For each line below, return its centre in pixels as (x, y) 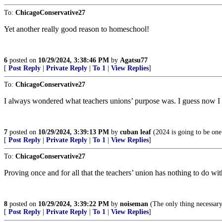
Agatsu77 (134, 60)
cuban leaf (136, 132)
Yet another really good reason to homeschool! (77, 29)
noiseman (134, 204)
